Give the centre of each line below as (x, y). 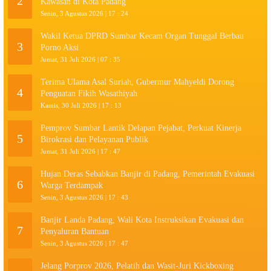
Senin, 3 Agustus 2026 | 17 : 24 (84, 13)
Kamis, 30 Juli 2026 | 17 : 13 (81, 105)
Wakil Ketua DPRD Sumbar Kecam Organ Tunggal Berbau (142, 36)
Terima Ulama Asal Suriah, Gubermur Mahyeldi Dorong (137, 82)
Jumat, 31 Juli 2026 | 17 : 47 (80, 151)
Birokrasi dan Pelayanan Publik (94, 139)
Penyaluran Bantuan (75, 231)
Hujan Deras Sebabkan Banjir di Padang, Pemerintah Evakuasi (148, 174)
